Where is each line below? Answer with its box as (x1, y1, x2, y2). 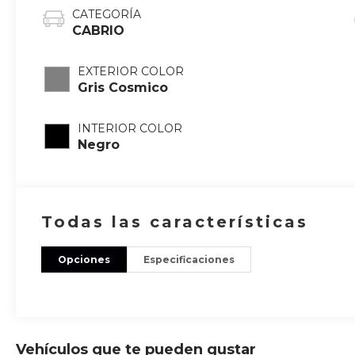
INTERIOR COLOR (78, 121, 183, 136)
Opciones (58, 253, 111, 265)
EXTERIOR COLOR (78, 64, 185, 79)
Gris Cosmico (78, 80, 169, 96)
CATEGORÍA (72, 7, 142, 22)
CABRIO (72, 23, 125, 39)
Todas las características (41, 212, 308, 231)
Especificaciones (143, 253, 235, 265)
